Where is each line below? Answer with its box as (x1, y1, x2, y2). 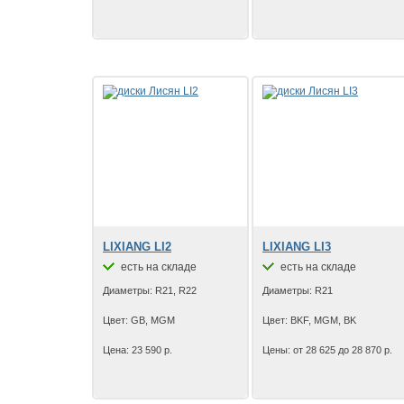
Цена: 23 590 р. (103, 344, 172, 355)
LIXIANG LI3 (262, 240, 331, 253)
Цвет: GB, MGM (103, 315, 175, 326)
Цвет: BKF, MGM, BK (262, 315, 356, 326)
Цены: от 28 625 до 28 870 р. (262, 344, 392, 355)
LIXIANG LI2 (103, 240, 171, 253)
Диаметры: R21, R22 (103, 285, 197, 296)
